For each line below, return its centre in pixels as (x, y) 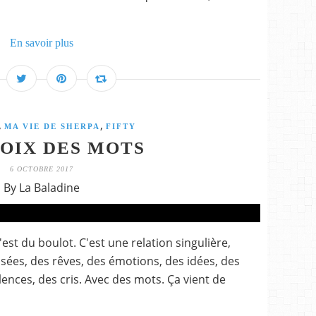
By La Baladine (42, 188)
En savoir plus (42, 43)
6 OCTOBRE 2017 (42, 169)
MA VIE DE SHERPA (52, 126)
